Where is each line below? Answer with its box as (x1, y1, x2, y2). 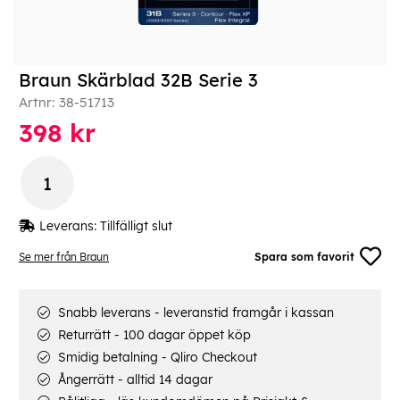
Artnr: (19, 94, 59, 112)
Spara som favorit (254, 249, 355, 263)
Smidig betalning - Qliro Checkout (54, 349, 257, 366)
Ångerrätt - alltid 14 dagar (54, 371, 212, 388)
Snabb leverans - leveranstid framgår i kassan (54, 304, 334, 321)
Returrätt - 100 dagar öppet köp (54, 327, 251, 344)
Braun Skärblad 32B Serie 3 (19, 69, 258, 92)
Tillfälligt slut (100, 218, 172, 235)
